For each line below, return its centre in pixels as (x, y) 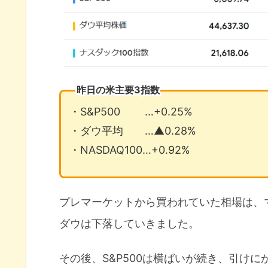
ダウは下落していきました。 (129, 224)
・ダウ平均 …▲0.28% (133, 130)
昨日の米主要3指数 (118, 89)
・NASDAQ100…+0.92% (130, 150)
